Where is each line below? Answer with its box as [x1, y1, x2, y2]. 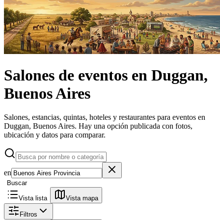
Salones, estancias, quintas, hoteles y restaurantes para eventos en [4, 113, 205, 122]
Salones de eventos [4, 66, 128, 84]
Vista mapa [66, 194, 98, 202]
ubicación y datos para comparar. [4, 131, 106, 139]
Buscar [7, 179, 27, 187]
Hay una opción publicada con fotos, [79, 122, 192, 131]
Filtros [20, 211, 37, 219]
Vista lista [19, 194, 47, 202]
